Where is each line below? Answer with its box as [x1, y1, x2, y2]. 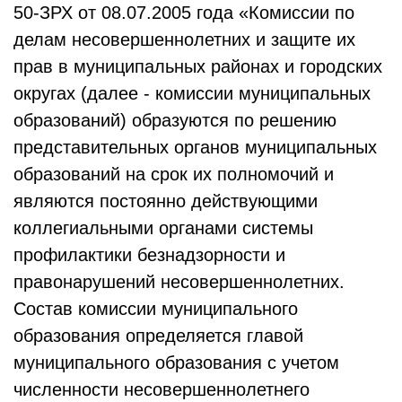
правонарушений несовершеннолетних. [13, 272, 345, 292]
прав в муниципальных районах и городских [13, 57, 382, 76]
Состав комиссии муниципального [13, 299, 298, 319]
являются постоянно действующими [13, 191, 318, 211]
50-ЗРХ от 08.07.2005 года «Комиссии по [13, 3, 354, 22]
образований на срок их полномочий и [13, 164, 334, 184]
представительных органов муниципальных [13, 137, 377, 157]
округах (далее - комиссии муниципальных [13, 83, 371, 103]
